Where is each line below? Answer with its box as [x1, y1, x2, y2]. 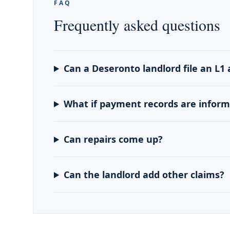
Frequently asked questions [54, 14, 220, 35]
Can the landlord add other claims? [64, 168, 225, 181]
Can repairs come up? [64, 133, 163, 145]
